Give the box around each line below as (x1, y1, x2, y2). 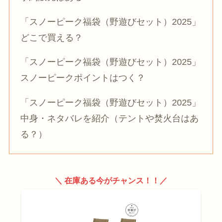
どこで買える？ (20, 32, 83, 43)
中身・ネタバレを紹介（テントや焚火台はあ (20, 113, 199, 124)
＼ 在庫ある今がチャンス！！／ (55, 175, 167, 185)
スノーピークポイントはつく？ (20, 73, 146, 83)
